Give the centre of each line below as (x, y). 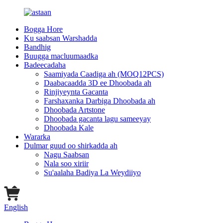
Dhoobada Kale (69, 128)
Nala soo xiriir (66, 164)
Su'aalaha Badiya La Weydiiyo (92, 172)
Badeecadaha (45, 65)
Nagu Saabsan (66, 155)
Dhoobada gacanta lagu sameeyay (97, 119)
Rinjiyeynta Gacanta (76, 92)
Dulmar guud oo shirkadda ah (71, 146)
